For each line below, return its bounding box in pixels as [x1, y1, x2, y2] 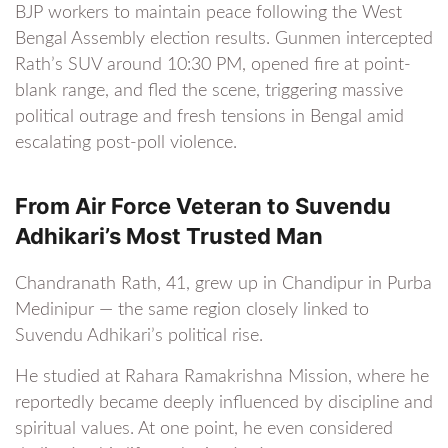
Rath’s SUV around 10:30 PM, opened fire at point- [15, 56, 411, 75]
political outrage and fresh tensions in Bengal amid [15, 108, 404, 127]
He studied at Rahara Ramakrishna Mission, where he [15, 368, 429, 387]
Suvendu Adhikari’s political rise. [15, 327, 263, 346]
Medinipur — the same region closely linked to [15, 301, 369, 320]
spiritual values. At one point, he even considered [15, 420, 393, 439]
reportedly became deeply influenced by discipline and [15, 394, 433, 413]
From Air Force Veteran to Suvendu [15, 193, 391, 220]
